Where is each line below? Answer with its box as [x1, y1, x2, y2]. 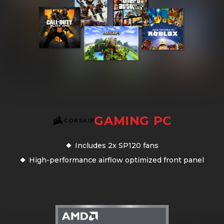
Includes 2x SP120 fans [74, 141, 158, 150]
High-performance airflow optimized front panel [29, 155, 204, 165]
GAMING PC [94, 113, 171, 128]
